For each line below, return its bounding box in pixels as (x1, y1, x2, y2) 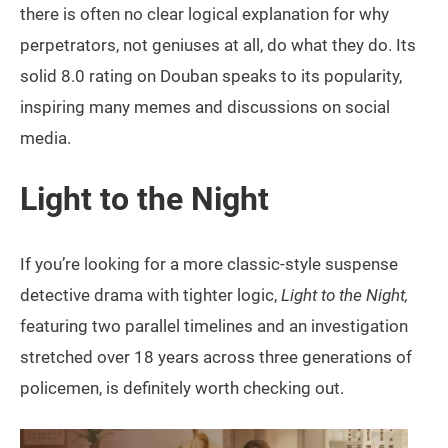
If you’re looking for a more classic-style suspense (20, 253, 398, 274)
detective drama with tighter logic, (20, 284, 281, 305)
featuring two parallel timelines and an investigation (20, 315, 408, 336)
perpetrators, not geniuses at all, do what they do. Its (20, 34, 416, 55)
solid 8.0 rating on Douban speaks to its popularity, (20, 65, 402, 86)
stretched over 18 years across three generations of (20, 346, 412, 367)
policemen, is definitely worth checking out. (20, 377, 344, 398)
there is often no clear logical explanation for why (20, 3, 389, 24)
